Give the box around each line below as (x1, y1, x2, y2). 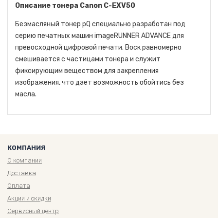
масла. (15, 90, 36, 98)
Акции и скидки (7, 194, 51, 202)
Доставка (7, 169, 36, 177)
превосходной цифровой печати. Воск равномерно (15, 43, 182, 52)
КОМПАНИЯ (7, 144, 45, 151)
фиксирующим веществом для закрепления (15, 66, 159, 75)
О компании (7, 156, 42, 164)
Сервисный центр (7, 207, 59, 215)
